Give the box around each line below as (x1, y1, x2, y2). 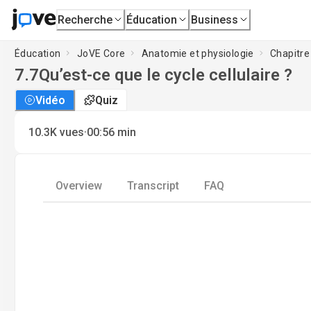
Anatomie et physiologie (141, 47, 254, 59)
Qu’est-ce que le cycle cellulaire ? (39, 65, 292, 85)
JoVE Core (76, 47, 126, 59)
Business (191, 12, 239, 26)
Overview (56, 179, 102, 192)
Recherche (58, 12, 113, 26)
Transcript (127, 179, 179, 192)
